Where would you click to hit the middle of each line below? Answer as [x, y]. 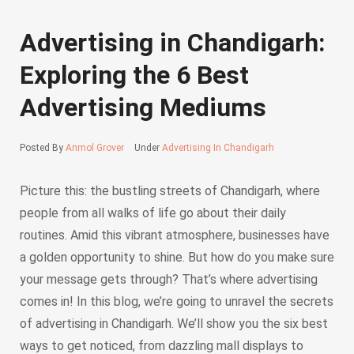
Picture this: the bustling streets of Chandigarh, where [170, 190]
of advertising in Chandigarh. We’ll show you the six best [174, 323]
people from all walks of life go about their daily [153, 213]
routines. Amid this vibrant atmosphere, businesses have [175, 235]
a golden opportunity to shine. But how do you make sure [177, 257]
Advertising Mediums [143, 107]
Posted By [43, 147]
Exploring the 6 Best [134, 75]
